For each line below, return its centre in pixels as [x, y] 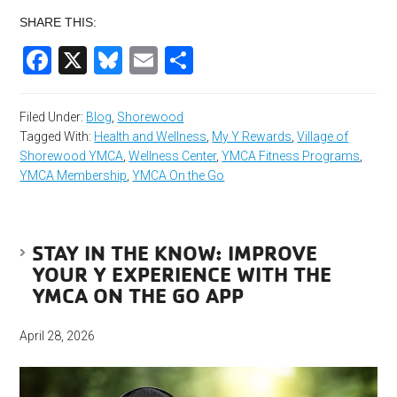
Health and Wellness [151, 136]
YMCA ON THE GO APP [138, 295]
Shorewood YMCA [72, 156]
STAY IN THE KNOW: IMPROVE [175, 252]
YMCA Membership [74, 175]
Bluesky [172, 60]
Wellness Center [173, 156]
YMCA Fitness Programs [291, 156]
